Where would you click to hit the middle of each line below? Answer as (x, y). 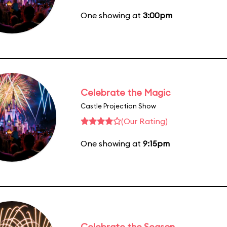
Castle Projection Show (118, 106)
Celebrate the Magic (125, 92)
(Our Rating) (144, 121)
